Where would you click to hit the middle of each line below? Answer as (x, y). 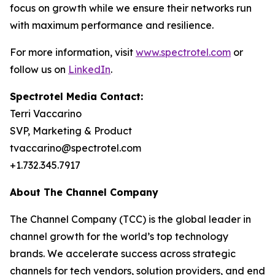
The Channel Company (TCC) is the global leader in (130, 219)
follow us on (39, 69)
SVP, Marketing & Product (71, 131)
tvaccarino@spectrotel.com (76, 148)
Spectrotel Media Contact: (76, 96)
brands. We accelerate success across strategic (123, 254)
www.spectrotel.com (183, 52)
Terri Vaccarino (46, 114)
